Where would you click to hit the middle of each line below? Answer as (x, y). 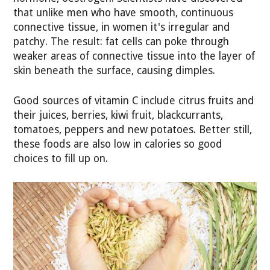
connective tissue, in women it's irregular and (122, 27)
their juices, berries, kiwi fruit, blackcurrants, (118, 115)
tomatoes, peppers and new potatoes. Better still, (133, 130)
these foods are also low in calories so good (118, 144)
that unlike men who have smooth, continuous (124, 12)
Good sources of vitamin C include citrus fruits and (134, 101)
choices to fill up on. (61, 159)
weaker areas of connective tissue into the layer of (134, 56)
